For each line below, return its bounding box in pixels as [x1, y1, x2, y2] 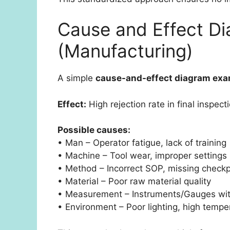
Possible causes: [57, 125, 130, 136]
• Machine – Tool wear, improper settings [57, 150, 227, 161]
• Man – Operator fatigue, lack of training [57, 138, 226, 148]
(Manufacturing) [57, 40, 193, 62]
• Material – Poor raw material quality [57, 176, 211, 187]
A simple [57, 73, 95, 84]
